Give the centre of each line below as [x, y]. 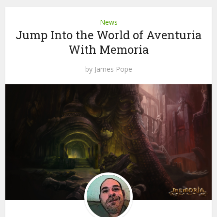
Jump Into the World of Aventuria [108, 35]
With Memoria [108, 49]
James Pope [113, 69]
